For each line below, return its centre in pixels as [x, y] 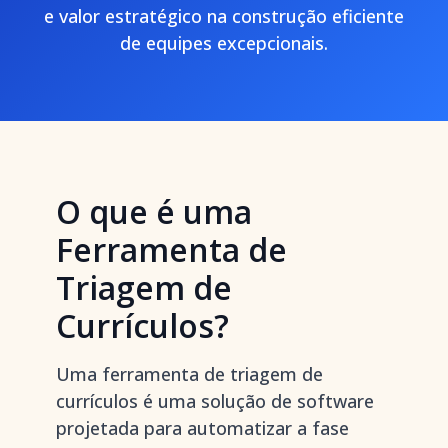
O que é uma [154, 211]
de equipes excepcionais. [224, 43]
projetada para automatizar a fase [202, 428]
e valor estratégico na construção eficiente [224, 16]
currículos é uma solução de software [215, 401]
